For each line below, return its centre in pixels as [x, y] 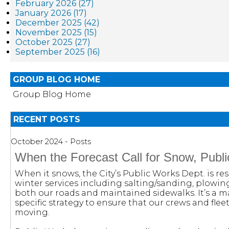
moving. [32, 212]
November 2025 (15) [56, 32]
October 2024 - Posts [51, 142]
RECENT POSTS [47, 119]
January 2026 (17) [51, 13]
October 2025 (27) [53, 42]
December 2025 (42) [58, 23]
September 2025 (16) [58, 52]
